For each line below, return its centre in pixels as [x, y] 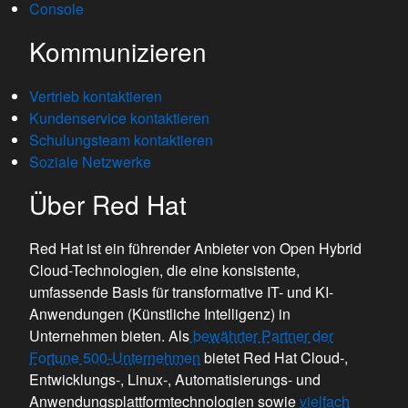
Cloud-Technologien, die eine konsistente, [164, 270]
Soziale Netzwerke [90, 162]
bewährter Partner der [261, 336]
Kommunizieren [118, 51]
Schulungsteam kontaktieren [121, 140]
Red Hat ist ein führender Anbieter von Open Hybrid [195, 248]
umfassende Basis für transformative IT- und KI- [181, 292]
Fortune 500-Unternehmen [115, 357]
